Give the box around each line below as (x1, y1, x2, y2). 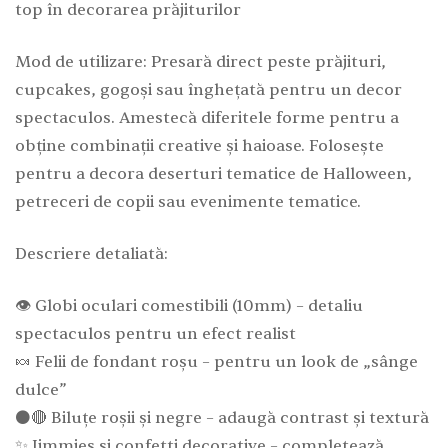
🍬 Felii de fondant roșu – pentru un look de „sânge (15, 351, 418, 372)
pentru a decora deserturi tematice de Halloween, (15, 163, 412, 184)
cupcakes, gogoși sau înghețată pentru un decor (15, 79, 402, 100)
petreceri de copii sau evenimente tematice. (15, 191, 361, 212)
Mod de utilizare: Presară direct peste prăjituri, (15, 51, 386, 72)
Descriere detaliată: (15, 243, 168, 264)
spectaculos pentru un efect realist (15, 323, 296, 344)
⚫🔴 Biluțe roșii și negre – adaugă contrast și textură (15, 407, 429, 428)
